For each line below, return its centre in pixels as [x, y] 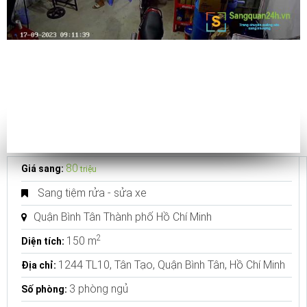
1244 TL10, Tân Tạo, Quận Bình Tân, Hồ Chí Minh [172, 265]
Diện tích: [43, 241]
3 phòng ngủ [99, 289]
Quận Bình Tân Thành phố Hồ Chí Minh [123, 217]
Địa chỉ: [39, 265]
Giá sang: [44, 169]
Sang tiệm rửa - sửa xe [92, 193]
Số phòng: [44, 289]
